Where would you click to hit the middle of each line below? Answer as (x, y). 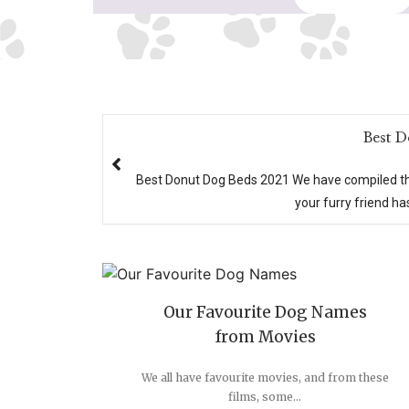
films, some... (265, 397)
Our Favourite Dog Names (265, 313)
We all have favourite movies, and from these (265, 378)
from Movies (265, 337)
